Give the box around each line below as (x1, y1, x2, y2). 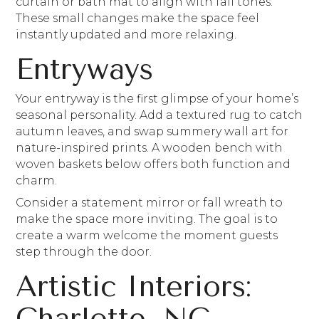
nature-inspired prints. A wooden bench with (16, 141, 283, 155)
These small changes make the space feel (16, 11, 260, 25)
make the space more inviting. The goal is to (16, 211, 278, 226)
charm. (16, 174, 61, 187)
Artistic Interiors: (16, 268, 252, 303)
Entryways (16, 51, 154, 86)
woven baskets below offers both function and (16, 157, 291, 171)
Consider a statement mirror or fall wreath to (16, 195, 283, 209)
